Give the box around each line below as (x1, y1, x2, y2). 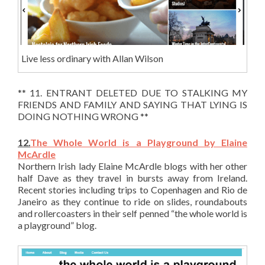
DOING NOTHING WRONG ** (18, 110, 148, 122)
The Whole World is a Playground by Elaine (30, 136, 247, 148)
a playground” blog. (18, 219, 96, 231)
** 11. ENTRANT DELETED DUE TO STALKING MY (18, 86, 247, 98)
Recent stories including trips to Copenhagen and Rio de (18, 183, 247, 195)
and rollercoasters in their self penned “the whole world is (18, 207, 247, 219)
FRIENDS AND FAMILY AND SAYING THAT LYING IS (18, 98, 247, 110)
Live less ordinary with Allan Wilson (21, 52, 163, 64)
